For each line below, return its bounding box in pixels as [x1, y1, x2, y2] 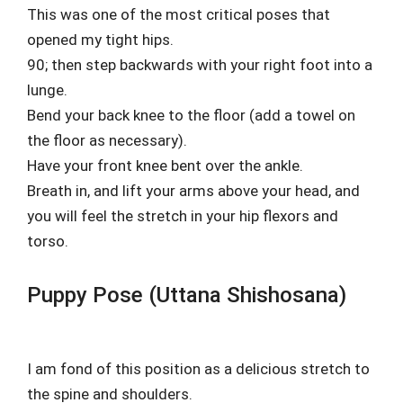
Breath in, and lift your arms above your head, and [27, 182, 360, 200]
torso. [27, 232, 68, 250]
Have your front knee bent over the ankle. [27, 157, 303, 175]
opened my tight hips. [27, 31, 174, 49]
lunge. [27, 81, 67, 99]
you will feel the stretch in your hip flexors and [27, 207, 338, 225]
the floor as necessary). [27, 131, 187, 149]
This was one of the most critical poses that [27, 5, 330, 23]
